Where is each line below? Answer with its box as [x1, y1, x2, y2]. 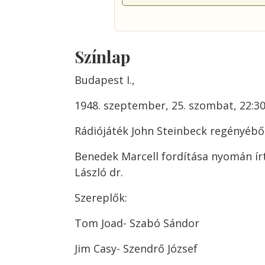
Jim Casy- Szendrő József [75, 241, 198, 256]
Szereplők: [75, 190, 127, 205]
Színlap [75, 46, 130, 67]
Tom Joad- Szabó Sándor [75, 216, 199, 230]
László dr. [75, 165, 123, 179]
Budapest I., [75, 73, 135, 87]
